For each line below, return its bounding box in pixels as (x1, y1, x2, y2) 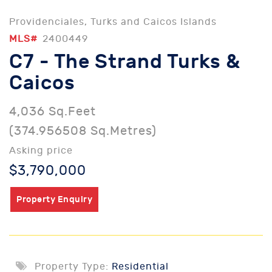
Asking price (9, 145, 73, 156)
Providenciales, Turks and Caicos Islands (9, 16, 217, 27)
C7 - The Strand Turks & (9, 50, 240, 73)
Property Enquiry (16, 194, 92, 205)
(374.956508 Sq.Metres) (9, 124, 157, 138)
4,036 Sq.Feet (9, 104, 96, 118)
